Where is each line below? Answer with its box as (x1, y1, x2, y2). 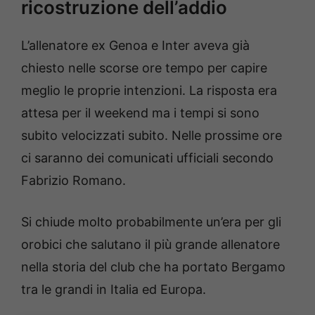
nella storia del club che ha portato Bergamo (21, 259, 285, 274)
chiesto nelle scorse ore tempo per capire (21, 60, 267, 75)
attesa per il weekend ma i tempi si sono (21, 105, 259, 120)
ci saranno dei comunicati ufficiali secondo (21, 150, 274, 165)
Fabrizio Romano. (21, 172, 126, 188)
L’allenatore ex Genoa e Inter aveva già (21, 37, 250, 53)
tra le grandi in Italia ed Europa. (21, 281, 206, 297)
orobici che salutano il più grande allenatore (21, 236, 280, 252)
